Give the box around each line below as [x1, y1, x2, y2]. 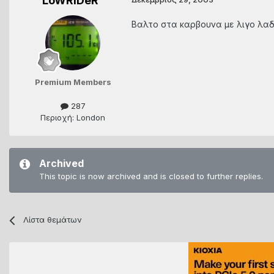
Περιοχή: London [40, 113, 105, 123]
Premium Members [34, 77, 111, 87]
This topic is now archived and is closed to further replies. [39, 171, 263, 182]
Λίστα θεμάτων [23, 215, 83, 225]
